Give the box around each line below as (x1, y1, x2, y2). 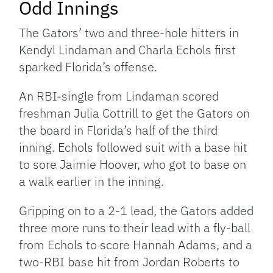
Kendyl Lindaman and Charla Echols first (19, 41, 236, 58)
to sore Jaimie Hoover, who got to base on (19, 156, 247, 173)
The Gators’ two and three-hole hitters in (19, 24, 239, 41)
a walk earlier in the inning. (19, 173, 165, 190)
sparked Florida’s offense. (19, 58, 158, 76)
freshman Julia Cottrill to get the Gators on (19, 105, 250, 122)
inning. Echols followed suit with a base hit (19, 139, 248, 156)
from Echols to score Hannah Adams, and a (19, 236, 253, 253)
